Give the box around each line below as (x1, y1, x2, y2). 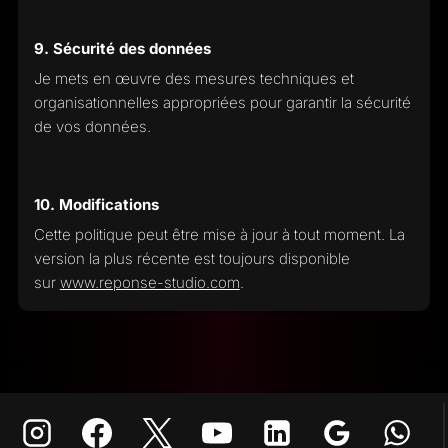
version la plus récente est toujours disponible (33, 249, 350, 268)
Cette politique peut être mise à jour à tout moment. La (33, 225, 405, 244)
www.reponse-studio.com (59, 273, 240, 292)
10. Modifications (33, 194, 159, 214)
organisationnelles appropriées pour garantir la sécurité (33, 93, 411, 112)
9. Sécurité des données (33, 38, 211, 58)
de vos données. (33, 117, 151, 136)
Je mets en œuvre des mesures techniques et (33, 69, 354, 88)
